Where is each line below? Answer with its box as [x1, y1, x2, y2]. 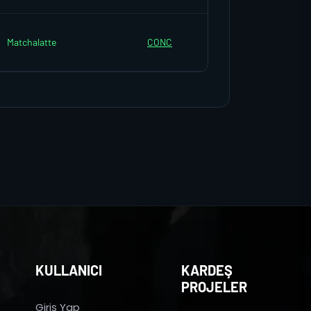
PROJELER [181, 278, 247, 295]
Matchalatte [7, 36, 56, 48]
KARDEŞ [181, 262, 233, 278]
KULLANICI [35, 262, 102, 278]
